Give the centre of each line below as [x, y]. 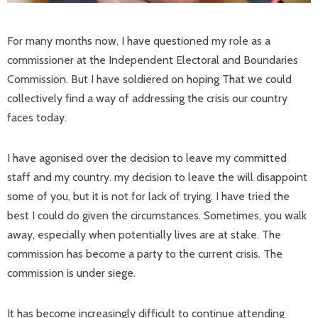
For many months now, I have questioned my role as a [139, 41]
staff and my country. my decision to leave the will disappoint [157, 177]
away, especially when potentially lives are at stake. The [144, 235]
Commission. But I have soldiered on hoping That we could [149, 79]
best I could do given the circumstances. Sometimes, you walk [157, 215]
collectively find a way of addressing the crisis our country [147, 98]
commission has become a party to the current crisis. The [145, 254]
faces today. [37, 117]
